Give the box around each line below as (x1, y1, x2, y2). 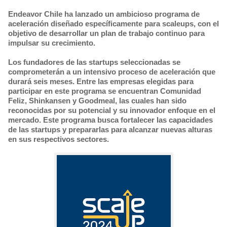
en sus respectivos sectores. (8, 135, 109, 143)
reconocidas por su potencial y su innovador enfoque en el (8, 106, 215, 115)
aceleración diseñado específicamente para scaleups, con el (8, 19, 219, 28)
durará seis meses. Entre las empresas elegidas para (8, 77, 194, 86)
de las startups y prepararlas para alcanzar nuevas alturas (8, 125, 212, 134)
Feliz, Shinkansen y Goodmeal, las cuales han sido (8, 96, 186, 105)
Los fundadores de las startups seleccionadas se (8, 58, 180, 66)
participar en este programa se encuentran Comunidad (8, 87, 201, 95)
